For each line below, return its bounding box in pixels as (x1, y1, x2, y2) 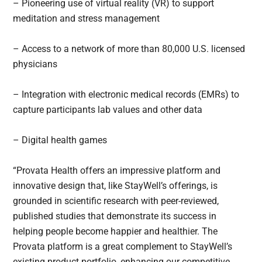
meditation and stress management (13, 13, 160, 25)
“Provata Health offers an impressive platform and (13, 165, 221, 177)
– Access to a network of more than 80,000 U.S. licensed (13, 43, 246, 55)
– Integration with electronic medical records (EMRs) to (13, 89, 240, 101)
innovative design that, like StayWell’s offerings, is (13, 180, 218, 192)
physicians (13, 58, 58, 70)
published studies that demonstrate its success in (13, 211, 217, 222)
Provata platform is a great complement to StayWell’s (13, 241, 233, 253)
